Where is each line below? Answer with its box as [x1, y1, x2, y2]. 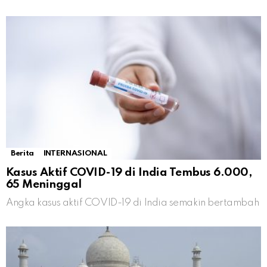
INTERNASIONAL [43, 150, 107, 158]
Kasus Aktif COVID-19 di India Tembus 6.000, [6, 167, 252, 179]
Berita [11, 150, 34, 158]
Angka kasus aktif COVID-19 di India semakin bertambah [6, 198, 259, 209]
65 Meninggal [6, 179, 82, 191]
